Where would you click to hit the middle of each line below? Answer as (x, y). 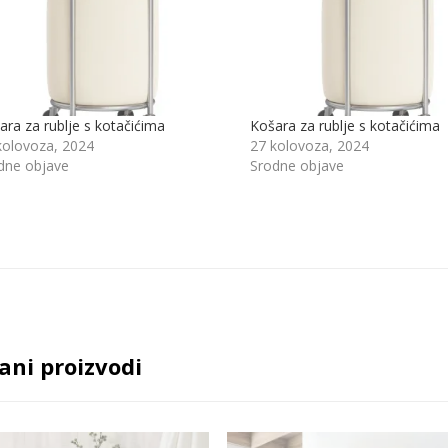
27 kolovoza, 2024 (309, 145)
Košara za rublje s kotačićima (344, 125)
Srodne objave (296, 165)
